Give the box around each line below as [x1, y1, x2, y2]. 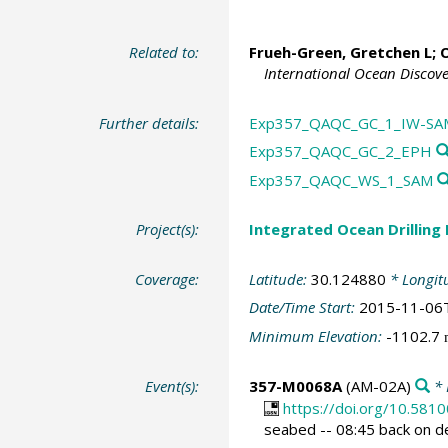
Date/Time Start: [248, 297, 359, 318]
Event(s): [145, 376, 200, 397]
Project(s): [136, 219, 200, 240]
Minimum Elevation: [248, 325, 386, 346]
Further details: [99, 112, 200, 133]
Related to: [129, 42, 200, 63]
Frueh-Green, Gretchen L [248, 42, 432, 63]
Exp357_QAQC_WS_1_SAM [248, 169, 433, 190]
